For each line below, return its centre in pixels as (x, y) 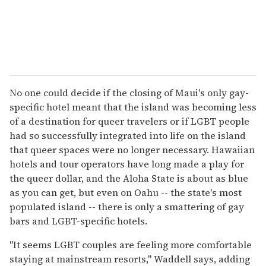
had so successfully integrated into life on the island (128, 135)
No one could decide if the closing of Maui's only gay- (129, 92)
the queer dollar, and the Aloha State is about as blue (129, 178)
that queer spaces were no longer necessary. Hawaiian (132, 149)
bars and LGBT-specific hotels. (78, 221)
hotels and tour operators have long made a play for (127, 164)
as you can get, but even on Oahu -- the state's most (126, 192)
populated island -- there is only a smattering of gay (127, 206)
